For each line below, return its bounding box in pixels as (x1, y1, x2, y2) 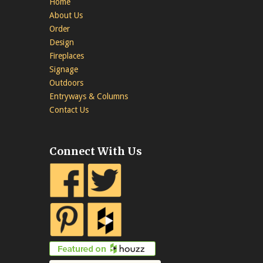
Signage (49, 64, 78, 74)
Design (49, 37, 74, 47)
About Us (49, 10, 83, 20)
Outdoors (49, 77, 83, 87)
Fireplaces (49, 50, 84, 60)
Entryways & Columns (49, 91, 128, 101)
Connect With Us (49, 144, 142, 158)
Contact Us (49, 104, 89, 114)
